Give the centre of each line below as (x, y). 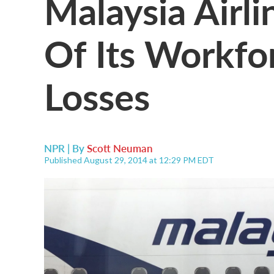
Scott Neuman (120, 148)
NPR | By (65, 148)
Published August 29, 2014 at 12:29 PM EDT (129, 160)
